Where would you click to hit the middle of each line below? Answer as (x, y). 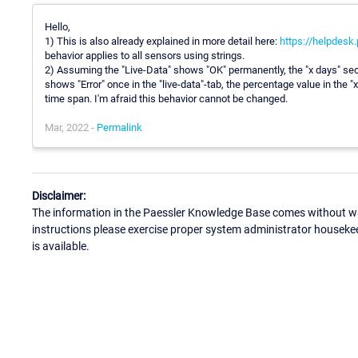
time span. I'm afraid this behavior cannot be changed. (166, 98)
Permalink (119, 127)
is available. (61, 247)
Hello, (58, 26)
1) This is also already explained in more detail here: (162, 41)
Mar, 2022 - (71, 127)
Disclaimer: (59, 196)
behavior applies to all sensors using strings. (145, 55)
